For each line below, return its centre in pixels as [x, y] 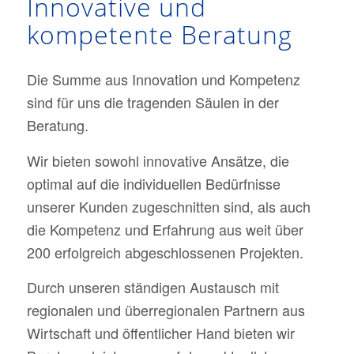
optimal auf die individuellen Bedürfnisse [153, 183]
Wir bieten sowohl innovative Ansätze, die [158, 160]
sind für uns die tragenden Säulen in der [153, 102]
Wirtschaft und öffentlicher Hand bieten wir [160, 332]
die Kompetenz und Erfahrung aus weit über [165, 229]
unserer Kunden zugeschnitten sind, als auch [168, 206]
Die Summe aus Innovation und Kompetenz [163, 79]
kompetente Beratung [159, 34]
